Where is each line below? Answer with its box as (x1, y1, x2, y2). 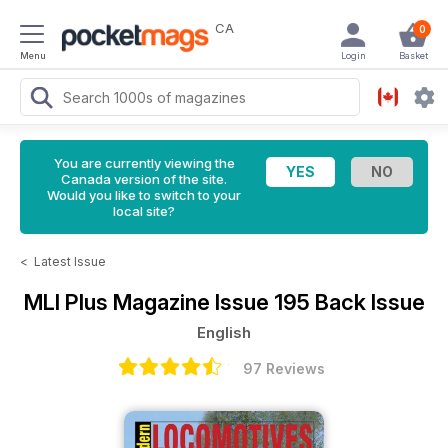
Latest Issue (34, 254, 106, 269)
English (197, 323, 251, 342)
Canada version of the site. (61, 171, 227, 187)
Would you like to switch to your (47, 187, 241, 203)
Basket (398, 50, 428, 61)
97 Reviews (243, 360, 325, 377)
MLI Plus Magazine (23, 289, 215, 315)
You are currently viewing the (53, 155, 235, 171)
